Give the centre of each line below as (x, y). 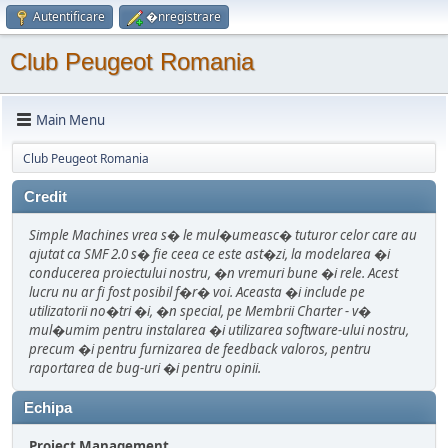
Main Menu (70, 119)
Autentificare (69, 16)
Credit (45, 197)
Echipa (48, 408)
